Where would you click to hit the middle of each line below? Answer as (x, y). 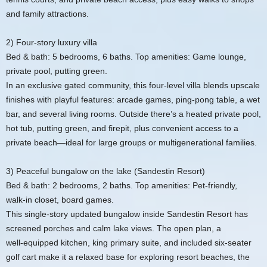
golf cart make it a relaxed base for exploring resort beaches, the (128, 257)
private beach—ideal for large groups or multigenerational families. (131, 142)
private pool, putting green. (57, 71)
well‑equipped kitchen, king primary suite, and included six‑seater (129, 242)
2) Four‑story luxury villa (52, 42)
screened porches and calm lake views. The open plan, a (114, 228)
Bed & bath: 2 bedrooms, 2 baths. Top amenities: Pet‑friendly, (122, 185)
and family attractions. (47, 13)
